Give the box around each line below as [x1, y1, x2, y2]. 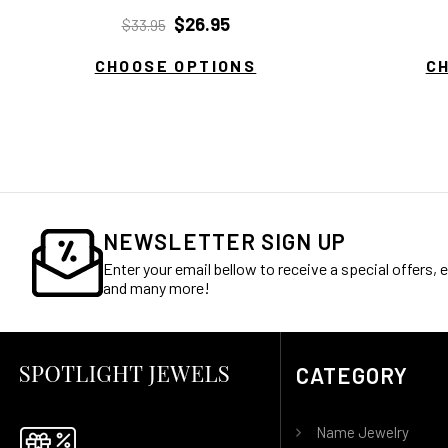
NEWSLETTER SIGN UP [103, 228, 346, 254]
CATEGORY [295, 362, 409, 388]
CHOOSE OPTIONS [94, 55, 257, 75]
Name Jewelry [315, 423, 409, 441]
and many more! [103, 278, 210, 297]
